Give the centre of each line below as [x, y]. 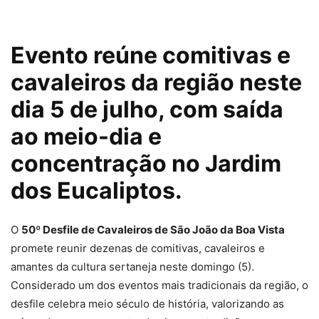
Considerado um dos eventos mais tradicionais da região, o [159, 286]
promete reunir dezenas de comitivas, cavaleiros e [138, 249]
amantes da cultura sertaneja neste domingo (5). [132, 267]
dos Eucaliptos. [96, 191]
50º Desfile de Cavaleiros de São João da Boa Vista [153, 230]
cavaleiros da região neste [156, 83]
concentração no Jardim [146, 164]
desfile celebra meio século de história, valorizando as [147, 304]
